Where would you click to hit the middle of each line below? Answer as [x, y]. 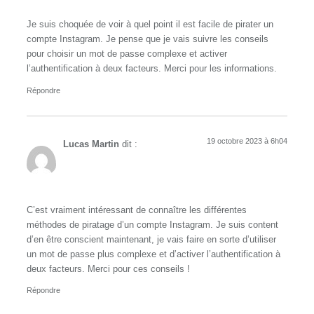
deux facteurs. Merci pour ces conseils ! [108, 269]
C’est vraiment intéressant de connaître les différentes [137, 210]
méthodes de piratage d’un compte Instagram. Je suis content [152, 225]
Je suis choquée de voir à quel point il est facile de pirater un [150, 25]
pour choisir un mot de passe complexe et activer [127, 54]
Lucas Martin [91, 144]
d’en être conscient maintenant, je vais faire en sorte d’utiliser [151, 239]
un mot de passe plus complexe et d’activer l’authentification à [153, 254]
